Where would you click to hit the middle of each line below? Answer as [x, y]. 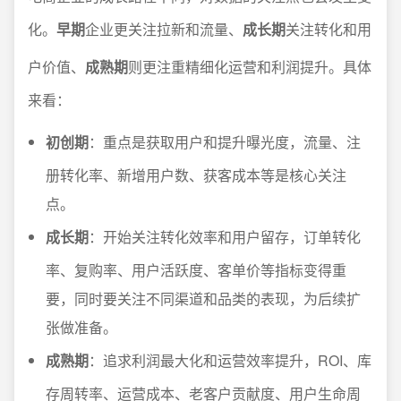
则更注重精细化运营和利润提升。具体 [250, 67]
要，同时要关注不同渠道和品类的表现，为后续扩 [203, 299]
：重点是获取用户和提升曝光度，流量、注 [225, 142]
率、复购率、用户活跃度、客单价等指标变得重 [196, 270]
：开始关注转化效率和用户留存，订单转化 [225, 237]
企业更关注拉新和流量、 [164, 29]
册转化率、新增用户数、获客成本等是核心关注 [196, 175]
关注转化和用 [328, 29]
